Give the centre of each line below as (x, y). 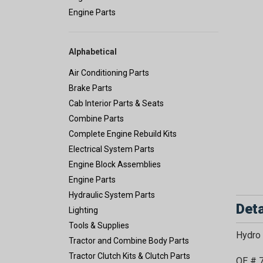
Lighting (83, 210)
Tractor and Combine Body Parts (129, 241)
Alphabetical (93, 52)
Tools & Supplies (99, 226)
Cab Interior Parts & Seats (116, 104)
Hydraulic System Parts (112, 195)
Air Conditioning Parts (109, 73)
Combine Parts (96, 119)
